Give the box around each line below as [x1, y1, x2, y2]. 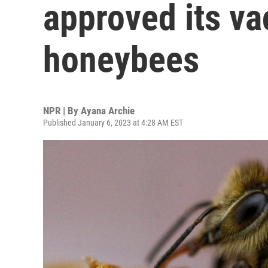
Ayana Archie [81, 105, 135, 117]
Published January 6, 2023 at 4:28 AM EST [43, 118, 183, 127]
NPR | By [43, 105, 81, 117]
